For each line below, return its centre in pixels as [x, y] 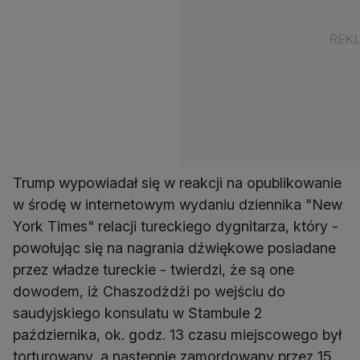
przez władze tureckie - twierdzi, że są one [153, 270]
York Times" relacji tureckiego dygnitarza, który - [176, 227]
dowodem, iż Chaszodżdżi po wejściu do [149, 292]
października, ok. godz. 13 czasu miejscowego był [177, 335]
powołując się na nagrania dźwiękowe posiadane [174, 248]
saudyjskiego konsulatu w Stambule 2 [137, 313]
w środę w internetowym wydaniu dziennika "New [178, 205]
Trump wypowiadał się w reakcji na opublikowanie [177, 183]
